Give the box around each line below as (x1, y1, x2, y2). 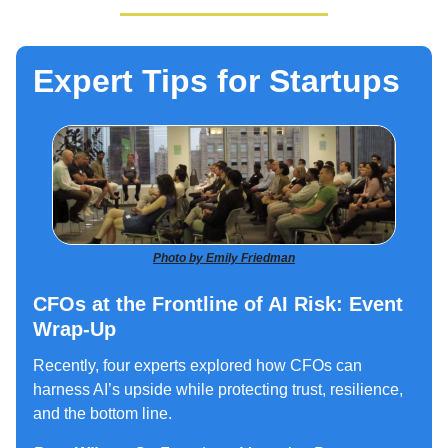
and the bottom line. (33, 405, 172, 423)
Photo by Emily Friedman (152, 251, 295, 266)
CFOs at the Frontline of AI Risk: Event (33, 293, 403, 316)
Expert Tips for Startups (33, 62, 400, 99)
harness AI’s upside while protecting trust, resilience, (33, 381, 403, 399)
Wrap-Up (33, 318, 116, 341)
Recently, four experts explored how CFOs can (33, 357, 362, 375)
